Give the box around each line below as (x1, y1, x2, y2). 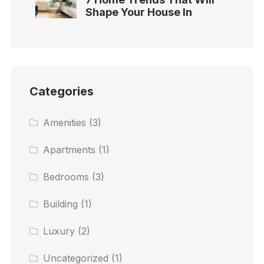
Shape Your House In (85, 6, 192, 19)
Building (43, 198, 78, 210)
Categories (29, 84, 94, 99)
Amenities (43, 117, 87, 129)
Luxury (43, 225, 75, 237)
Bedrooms (43, 171, 90, 183)
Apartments (43, 144, 96, 156)
